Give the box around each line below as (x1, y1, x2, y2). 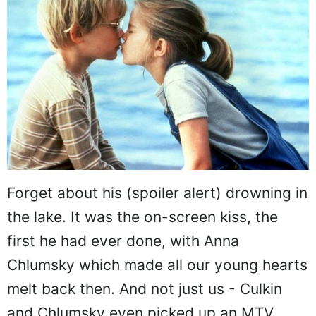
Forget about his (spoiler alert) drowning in (7, 184, 308, 202)
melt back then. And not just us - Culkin (7, 280, 282, 298)
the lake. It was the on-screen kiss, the (7, 208, 278, 226)
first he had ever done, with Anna (7, 232, 239, 250)
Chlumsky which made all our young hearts (7, 256, 308, 274)
